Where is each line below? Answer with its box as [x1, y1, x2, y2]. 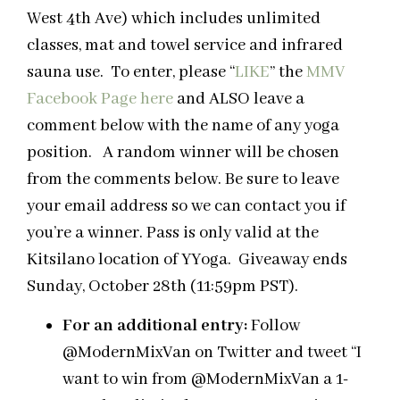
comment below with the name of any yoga [27, 114, 339, 137]
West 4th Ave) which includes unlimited [27, 7, 321, 29]
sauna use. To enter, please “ [27, 61, 235, 83]
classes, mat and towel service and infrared [27, 34, 343, 56]
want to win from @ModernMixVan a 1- [62, 369, 349, 391]
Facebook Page [27, 87, 137, 110]
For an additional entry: [62, 315, 247, 337]
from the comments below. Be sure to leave [27, 168, 339, 190]
